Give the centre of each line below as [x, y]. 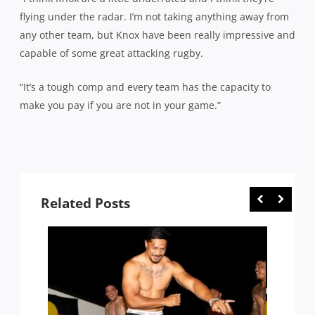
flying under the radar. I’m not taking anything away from [154, 16]
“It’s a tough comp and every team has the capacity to [145, 86]
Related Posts [85, 203]
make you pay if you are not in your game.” [120, 105]
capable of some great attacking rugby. [111, 53]
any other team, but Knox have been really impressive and [157, 34]
